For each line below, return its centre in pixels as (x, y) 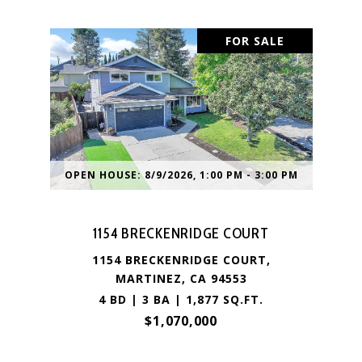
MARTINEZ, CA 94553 (181, 278)
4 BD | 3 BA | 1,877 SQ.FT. (181, 299)
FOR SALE (255, 41)
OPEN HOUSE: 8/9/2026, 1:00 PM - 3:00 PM (181, 175)
